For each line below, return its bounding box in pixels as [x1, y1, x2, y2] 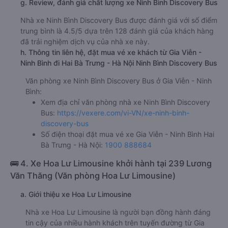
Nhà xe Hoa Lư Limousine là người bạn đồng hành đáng [25, 207, 211, 216]
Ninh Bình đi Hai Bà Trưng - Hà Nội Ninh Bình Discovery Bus [20, 58, 217, 67]
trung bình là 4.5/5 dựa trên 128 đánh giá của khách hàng [20, 26, 214, 35]
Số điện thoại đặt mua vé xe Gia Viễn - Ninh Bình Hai [41, 129, 214, 138]
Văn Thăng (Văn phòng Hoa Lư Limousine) [10, 170, 176, 181]
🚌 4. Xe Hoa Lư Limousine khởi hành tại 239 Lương [10, 158, 212, 168]
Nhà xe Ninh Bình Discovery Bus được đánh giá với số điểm [20, 15, 217, 24]
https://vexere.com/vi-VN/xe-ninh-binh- [57, 108, 189, 117]
